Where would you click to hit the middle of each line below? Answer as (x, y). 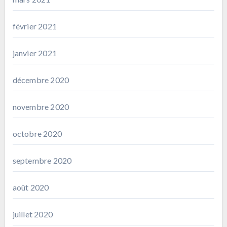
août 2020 (31, 187)
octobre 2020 (37, 133)
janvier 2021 (34, 53)
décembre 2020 (41, 80)
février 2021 (34, 26)
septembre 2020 (42, 160)
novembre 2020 (41, 106)
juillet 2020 (32, 214)
